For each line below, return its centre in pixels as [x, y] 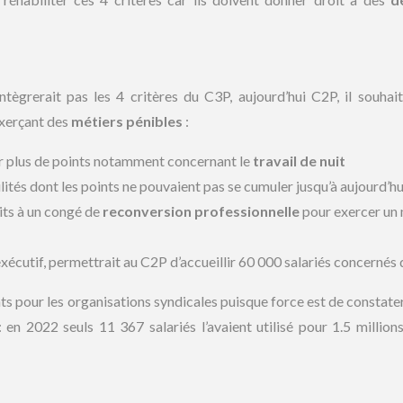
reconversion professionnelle [200, 211]
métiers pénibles [127, 121]
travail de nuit [299, 161]
